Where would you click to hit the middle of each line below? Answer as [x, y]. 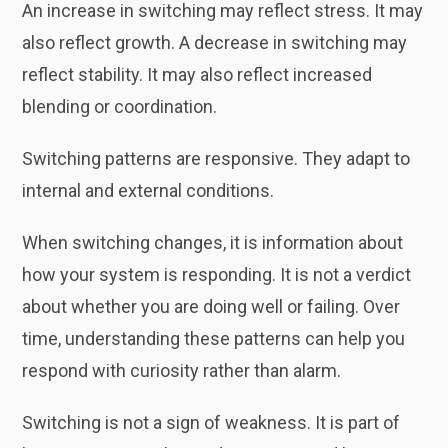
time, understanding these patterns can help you [214, 338]
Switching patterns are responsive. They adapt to [216, 158]
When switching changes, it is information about [213, 242]
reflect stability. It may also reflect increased [197, 74]
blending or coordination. [120, 106]
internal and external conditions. [148, 190]
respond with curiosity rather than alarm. [182, 370]
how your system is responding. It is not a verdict [217, 274]
